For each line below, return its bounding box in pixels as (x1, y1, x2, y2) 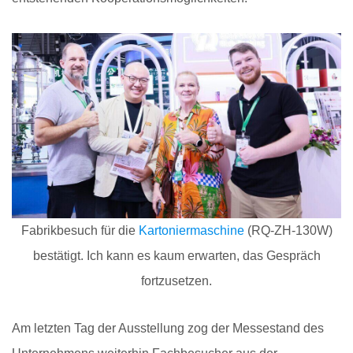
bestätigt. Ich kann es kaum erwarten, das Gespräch (32, 248, 321, 262)
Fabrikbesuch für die (20, 223, 139, 237)
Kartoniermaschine (138, 223, 244, 237)
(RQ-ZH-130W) (243, 223, 333, 237)
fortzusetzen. (141, 273, 212, 288)
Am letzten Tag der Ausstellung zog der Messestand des (12, 321, 324, 335)
